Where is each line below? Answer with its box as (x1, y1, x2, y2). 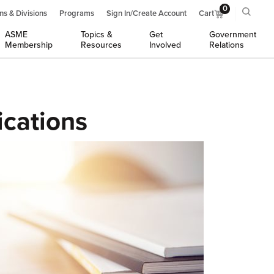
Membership (5, 40, 53, 50)
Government (209, 29, 256, 40)
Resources (80, 40, 122, 50)
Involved (149, 40, 182, 50)
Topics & (80, 29, 113, 40)
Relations (209, 40, 244, 50)
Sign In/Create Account (106, 9, 187, 18)
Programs (59, 9, 94, 18)
